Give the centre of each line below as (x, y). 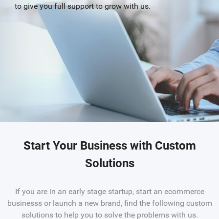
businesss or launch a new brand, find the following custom (109, 203)
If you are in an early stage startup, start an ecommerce (109, 191)
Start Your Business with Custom (109, 146)
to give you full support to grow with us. (83, 6)
